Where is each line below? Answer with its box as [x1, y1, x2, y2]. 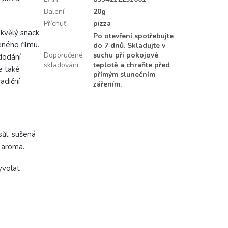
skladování [43, 60, 78, 70]
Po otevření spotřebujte [93, 31, 174, 41]
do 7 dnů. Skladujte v [93, 41, 165, 51]
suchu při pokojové [93, 50, 158, 61]
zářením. [93, 79, 122, 90]
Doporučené [43, 50, 83, 61]
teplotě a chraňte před [93, 60, 170, 70]
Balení [43, 7, 64, 17]
